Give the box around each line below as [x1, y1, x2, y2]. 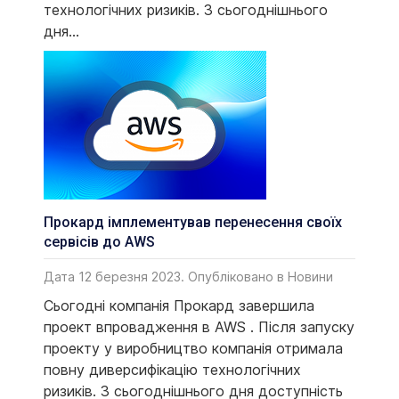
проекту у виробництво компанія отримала [44, 338, 343, 357]
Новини [288, 268, 333, 284]
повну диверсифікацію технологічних [44, 360, 301, 379]
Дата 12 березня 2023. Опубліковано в [44, 268, 288, 284]
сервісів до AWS [44, 233, 155, 251]
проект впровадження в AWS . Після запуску [44, 317, 354, 336]
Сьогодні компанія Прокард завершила [44, 296, 314, 314]
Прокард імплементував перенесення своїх [44, 214, 342, 232]
